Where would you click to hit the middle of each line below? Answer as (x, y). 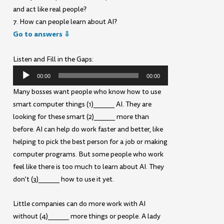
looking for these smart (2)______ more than (81, 116)
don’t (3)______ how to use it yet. (64, 179)
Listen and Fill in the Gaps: (53, 59)
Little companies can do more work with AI (79, 204)
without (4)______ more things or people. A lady (87, 216)
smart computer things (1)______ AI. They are (82, 104)
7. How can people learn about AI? (65, 22)
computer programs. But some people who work (88, 154)
